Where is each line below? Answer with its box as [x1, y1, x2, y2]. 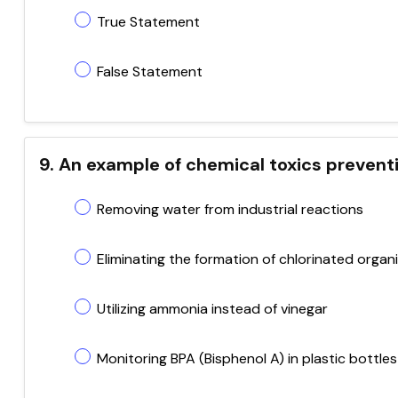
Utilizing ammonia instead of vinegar [97, 299, 328, 318]
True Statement [97, 12, 200, 31]
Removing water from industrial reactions [97, 200, 363, 219]
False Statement [97, 62, 203, 81]
